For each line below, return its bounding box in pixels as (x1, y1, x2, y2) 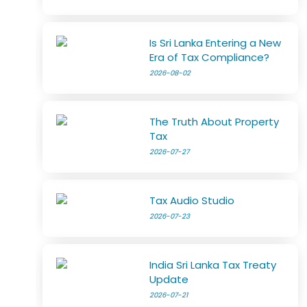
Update (149, 272, 189, 286)
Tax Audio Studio (149, 193, 235, 208)
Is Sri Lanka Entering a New (149, 36, 282, 50)
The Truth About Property (149, 114, 280, 129)
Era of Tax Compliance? (149, 50, 270, 64)
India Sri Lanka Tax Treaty (149, 258, 277, 272)
